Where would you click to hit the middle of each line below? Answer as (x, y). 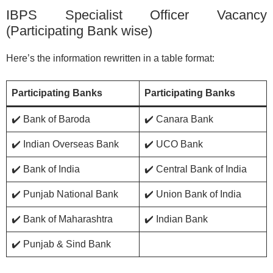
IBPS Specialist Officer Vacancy (136, 15)
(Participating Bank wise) (79, 30)
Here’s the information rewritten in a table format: (110, 58)
